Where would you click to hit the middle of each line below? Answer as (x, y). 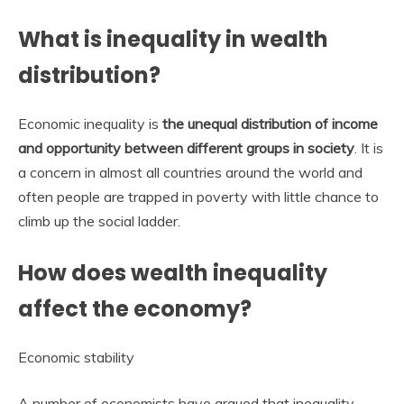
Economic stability (76, 357)
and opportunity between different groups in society (186, 147)
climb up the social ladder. (99, 220)
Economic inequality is (90, 123)
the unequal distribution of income (270, 123)
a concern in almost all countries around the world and (190, 172)
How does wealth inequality (173, 272)
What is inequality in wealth (173, 39)
